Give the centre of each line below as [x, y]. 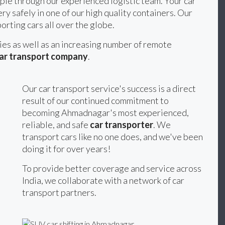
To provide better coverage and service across [112, 168]
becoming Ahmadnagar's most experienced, [105, 112]
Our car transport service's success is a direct [109, 88]
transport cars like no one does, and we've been [113, 136]
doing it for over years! [66, 148]
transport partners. [59, 192]
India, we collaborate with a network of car [103, 180]
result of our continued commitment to [95, 100]
